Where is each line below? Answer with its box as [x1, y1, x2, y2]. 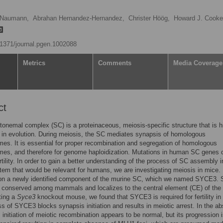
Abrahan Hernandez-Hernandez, [33, 14, 124, 22]
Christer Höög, [128, 14, 170, 22]
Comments [98, 59, 131, 67]
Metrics [23, 59, 45, 67]
